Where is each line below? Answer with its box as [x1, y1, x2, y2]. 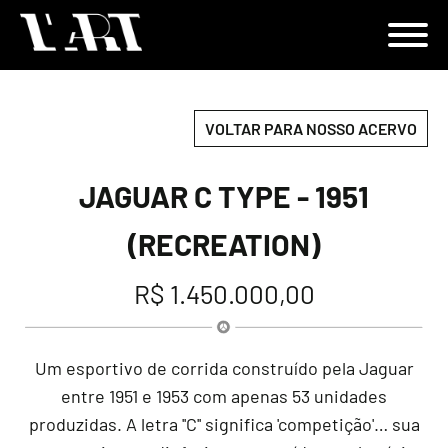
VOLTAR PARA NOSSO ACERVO [205, 119, 417, 139]
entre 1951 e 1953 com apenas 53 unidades [61, 385, 387, 408]
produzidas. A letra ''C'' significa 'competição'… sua [28, 413, 420, 436]
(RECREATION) [128, 226, 320, 263]
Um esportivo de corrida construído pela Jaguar [34, 357, 414, 380]
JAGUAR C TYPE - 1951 [79, 178, 369, 215]
